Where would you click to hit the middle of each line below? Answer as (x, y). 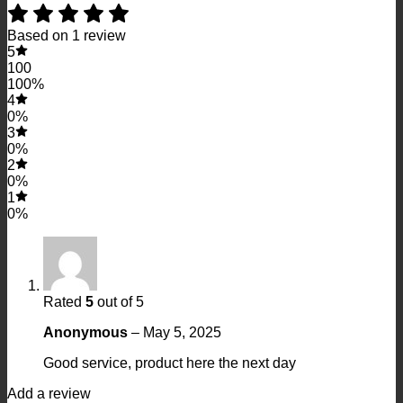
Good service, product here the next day (170, 363)
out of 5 (119, 301)
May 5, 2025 (182, 332)
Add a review (49, 393)
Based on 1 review (67, 35)
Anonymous (87, 332)
